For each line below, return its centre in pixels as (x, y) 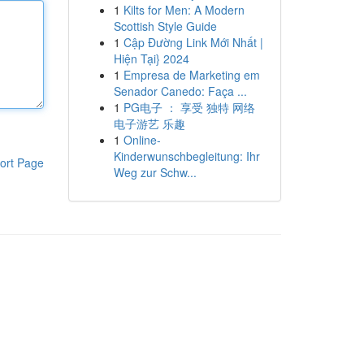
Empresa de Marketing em (191, 75)
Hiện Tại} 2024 (151, 58)
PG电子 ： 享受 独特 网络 (189, 107)
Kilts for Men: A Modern (184, 10)
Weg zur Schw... (155, 172)
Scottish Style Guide (165, 26)
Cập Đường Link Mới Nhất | (193, 42)
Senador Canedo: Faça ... (180, 91)
